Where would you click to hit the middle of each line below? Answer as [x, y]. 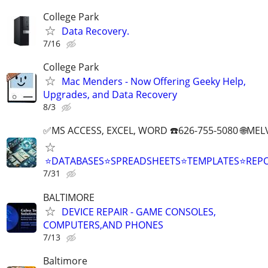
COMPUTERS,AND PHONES [103, 225]
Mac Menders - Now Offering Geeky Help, [154, 82]
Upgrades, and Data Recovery [110, 95]
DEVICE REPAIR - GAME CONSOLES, [139, 211]
